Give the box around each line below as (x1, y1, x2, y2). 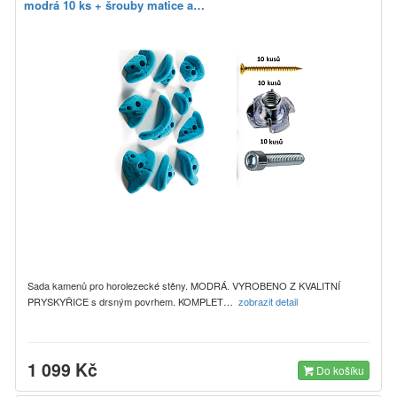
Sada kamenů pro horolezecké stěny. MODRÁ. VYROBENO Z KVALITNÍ (27, 277, 340, 292)
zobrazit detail (238, 293, 300, 308)
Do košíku (314, 362, 364, 378)
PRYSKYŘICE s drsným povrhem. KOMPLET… (27, 293, 238, 308)
